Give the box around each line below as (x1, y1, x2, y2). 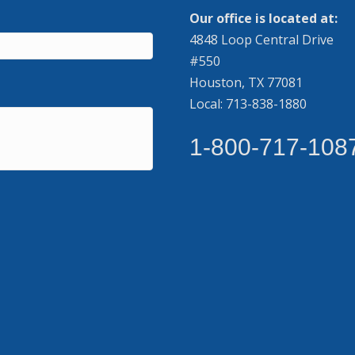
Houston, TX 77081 (189, 73, 303, 91)
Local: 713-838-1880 (189, 94, 307, 113)
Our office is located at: (189, 9, 338, 27)
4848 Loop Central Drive (189, 30, 334, 48)
